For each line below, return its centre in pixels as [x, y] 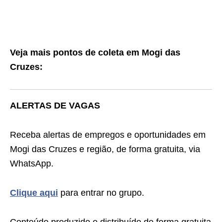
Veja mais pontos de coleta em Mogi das [95, 53]
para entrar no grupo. [101, 193]
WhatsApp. [32, 164]
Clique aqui [34, 193]
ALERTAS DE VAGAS [55, 106]
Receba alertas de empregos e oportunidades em [108, 135]
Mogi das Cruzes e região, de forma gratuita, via [105, 149]
